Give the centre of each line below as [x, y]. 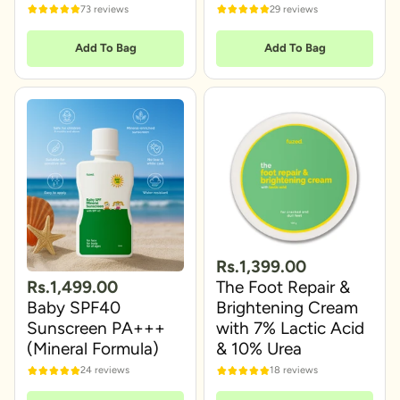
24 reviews [105, 370]
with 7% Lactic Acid [290, 328]
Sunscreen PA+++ [96, 328]
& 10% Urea [259, 348]
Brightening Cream [287, 307]
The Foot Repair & [283, 287]
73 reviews [104, 8]
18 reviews [294, 370]
